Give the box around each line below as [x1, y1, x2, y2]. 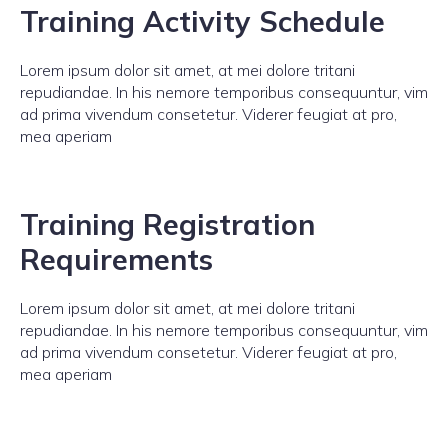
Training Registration [20, 206, 315, 242]
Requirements [20, 241, 213, 277]
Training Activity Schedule [20, 3, 385, 39]
